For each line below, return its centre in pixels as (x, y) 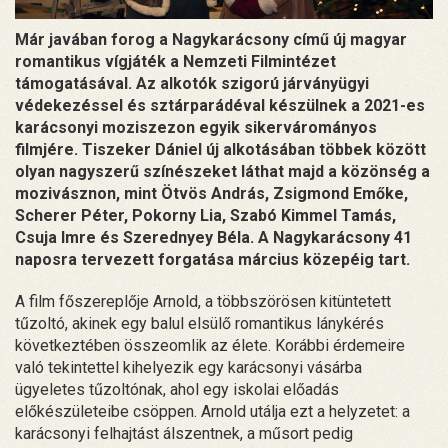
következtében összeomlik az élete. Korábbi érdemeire (210, 345)
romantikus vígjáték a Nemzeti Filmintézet (175, 61)
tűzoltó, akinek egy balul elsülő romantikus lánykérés (199, 323)
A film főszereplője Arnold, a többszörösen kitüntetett (203, 301)
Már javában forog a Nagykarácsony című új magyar (211, 39)
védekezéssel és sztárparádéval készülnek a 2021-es (220, 105)
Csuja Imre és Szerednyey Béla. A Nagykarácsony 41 (213, 237)
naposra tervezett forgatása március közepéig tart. (212, 259)
